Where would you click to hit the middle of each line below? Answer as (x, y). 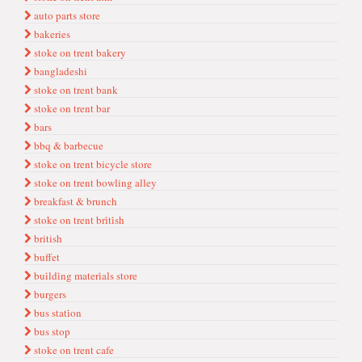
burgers (49, 294)
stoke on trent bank (75, 90)
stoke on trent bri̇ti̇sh (78, 220)
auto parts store (66, 15)
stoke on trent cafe (73, 350)
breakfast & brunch (74, 201)
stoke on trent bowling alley (94, 183)
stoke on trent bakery (79, 53)
